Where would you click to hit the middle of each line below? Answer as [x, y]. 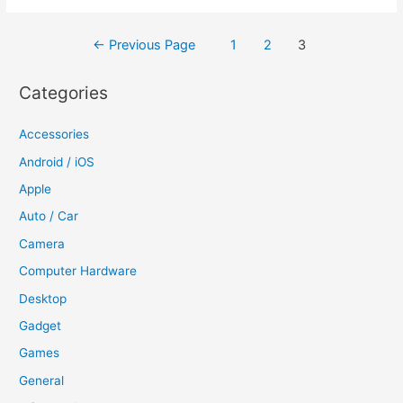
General [42, 380]
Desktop [43, 298]
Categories [64, 93]
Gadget [40, 326]
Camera [42, 243]
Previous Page [150, 45]
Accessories [54, 134]
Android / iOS [57, 161]
